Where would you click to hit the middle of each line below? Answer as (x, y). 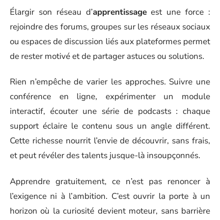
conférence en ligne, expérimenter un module (110, 96)
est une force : (179, 12)
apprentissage (120, 12)
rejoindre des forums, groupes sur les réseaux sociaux (110, 27)
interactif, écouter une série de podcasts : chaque (110, 111)
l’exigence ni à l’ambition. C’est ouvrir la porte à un (110, 196)
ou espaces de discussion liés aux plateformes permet (110, 41)
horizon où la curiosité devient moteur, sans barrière (110, 211)
